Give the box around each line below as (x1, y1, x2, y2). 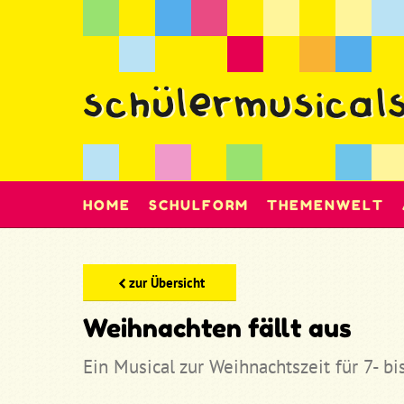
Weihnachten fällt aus (83, 313, 352, 344)
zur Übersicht (128, 274, 205, 291)
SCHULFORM (149, 197, 249, 214)
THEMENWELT (267, 197, 384, 214)
